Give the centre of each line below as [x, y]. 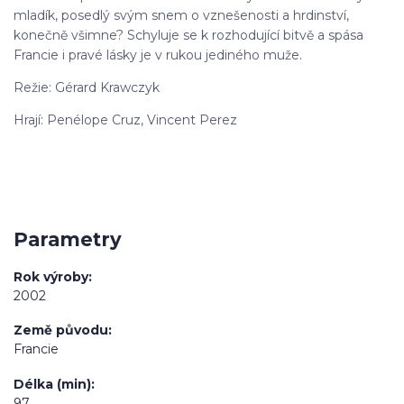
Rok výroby [51, 276]
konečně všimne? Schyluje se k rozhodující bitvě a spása [188, 35]
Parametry [68, 240]
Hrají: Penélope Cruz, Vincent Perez [125, 119]
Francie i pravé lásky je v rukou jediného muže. [158, 55]
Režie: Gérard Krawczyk [87, 87]
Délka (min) [52, 384]
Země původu [61, 331]
